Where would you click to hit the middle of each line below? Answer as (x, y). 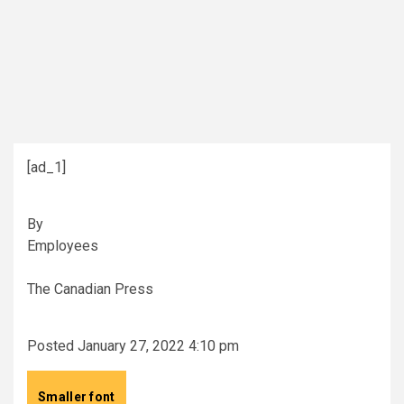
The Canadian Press (90, 289)
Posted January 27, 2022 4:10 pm (133, 346)
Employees (63, 246)
